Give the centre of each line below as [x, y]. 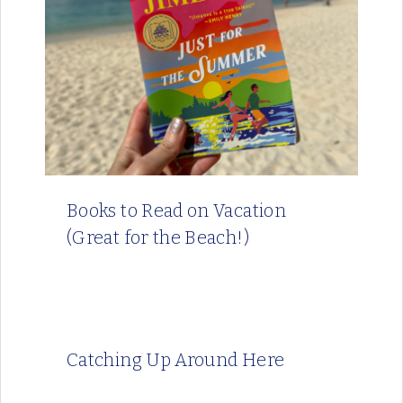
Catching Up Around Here [176, 360]
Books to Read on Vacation [176, 211]
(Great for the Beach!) [158, 238]
